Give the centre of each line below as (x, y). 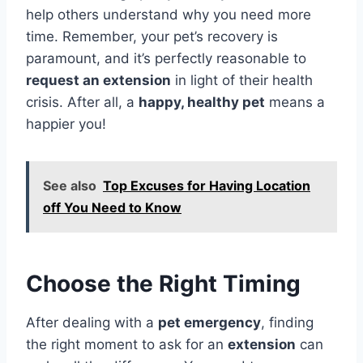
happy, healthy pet (202, 102)
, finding (287, 323)
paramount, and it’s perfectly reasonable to (166, 59)
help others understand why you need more (169, 15)
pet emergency (209, 323)
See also (70, 186)
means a (295, 102)
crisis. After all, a (82, 102)
